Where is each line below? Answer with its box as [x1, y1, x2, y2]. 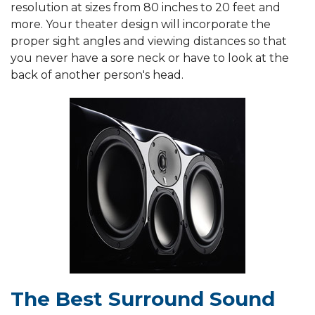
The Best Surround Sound [11, 287, 275, 311]
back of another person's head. [11, 68, 184, 82]
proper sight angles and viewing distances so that [11, 34, 287, 49]
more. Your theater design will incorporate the [11, 18, 271, 32]
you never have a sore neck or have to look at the [11, 51, 289, 65]
